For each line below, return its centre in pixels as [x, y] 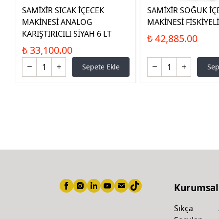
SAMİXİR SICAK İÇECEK [63, 10]
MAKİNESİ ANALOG [57, 22]
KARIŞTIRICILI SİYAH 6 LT [67, 33]
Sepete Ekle [101, 66]
